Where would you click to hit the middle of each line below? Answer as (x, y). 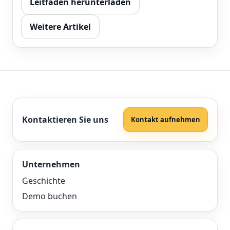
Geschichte (44, 181)
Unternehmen (51, 164)
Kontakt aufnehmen (166, 120)
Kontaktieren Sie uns (65, 120)
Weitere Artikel (60, 27)
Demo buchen (50, 196)
